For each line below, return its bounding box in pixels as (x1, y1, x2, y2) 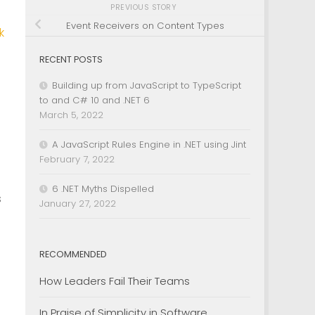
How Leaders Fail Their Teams (39, 273, 190, 288)
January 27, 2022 (39, 196, 116, 210)
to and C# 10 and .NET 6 (39, 93, 150, 107)
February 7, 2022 (39, 152, 115, 166)
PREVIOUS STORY (110, 2, 179, 13)
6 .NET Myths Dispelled (52, 181, 154, 195)
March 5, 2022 (39, 108, 103, 122)
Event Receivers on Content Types (65, 19, 224, 33)
